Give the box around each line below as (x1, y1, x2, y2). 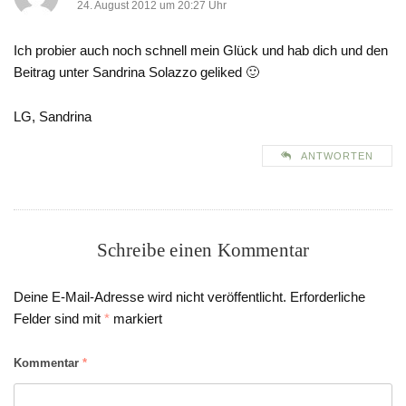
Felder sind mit (14, 311, 104, 327)
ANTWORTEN (301, 150, 373, 162)
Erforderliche (290, 289, 365, 305)
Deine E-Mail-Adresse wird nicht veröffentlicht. (14, 289, 286, 305)
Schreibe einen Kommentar (96, 239, 310, 262)
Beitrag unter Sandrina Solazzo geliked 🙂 (14, 64, 259, 81)
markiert (110, 311, 162, 327)
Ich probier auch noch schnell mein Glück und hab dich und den (14, 43, 388, 59)
